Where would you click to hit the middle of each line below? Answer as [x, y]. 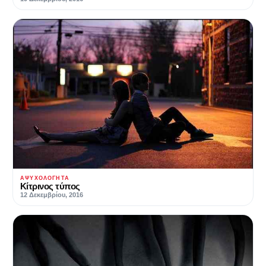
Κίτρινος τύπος [50, 186]
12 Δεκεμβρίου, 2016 [52, 195]
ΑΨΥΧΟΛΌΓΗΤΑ [45, 178]
